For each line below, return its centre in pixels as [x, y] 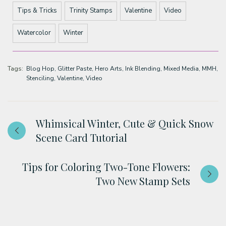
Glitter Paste [75, 68]
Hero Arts [108, 68]
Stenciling [40, 78]
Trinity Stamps [91, 11]
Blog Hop [40, 68]
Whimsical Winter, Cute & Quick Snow [124, 123]
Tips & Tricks [37, 11]
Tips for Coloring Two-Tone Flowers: [106, 166]
